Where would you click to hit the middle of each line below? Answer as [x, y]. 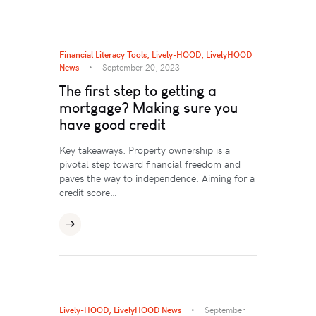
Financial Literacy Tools [103, 54]
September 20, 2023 [141, 67]
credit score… [88, 192]
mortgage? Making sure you [148, 107]
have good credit [113, 124]
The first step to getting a [138, 90]
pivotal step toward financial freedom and [150, 164]
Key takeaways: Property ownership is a [145, 150]
